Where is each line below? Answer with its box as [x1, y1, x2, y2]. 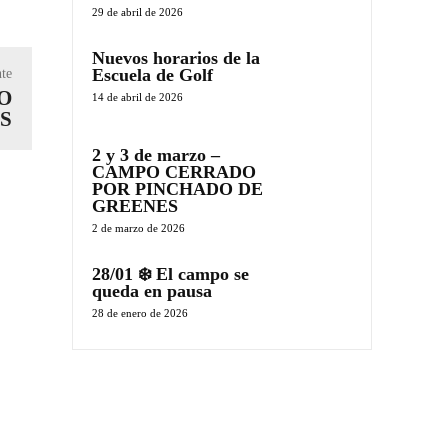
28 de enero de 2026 [92, 307, 188, 320]
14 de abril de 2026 [92, 90, 183, 103]
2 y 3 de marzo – [92, 145, 220, 166]
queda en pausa [92, 281, 212, 302]
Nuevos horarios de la [92, 47, 260, 68]
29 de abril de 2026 [92, 5, 183, 18]
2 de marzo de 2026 [92, 222, 185, 235]
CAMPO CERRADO [92, 162, 256, 183]
